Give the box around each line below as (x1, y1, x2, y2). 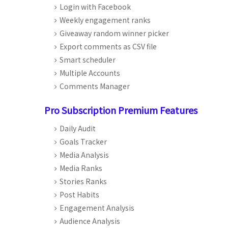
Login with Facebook (60, 2, 131, 12)
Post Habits (60, 189, 99, 199)
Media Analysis (60, 150, 109, 160)
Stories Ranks (60, 176, 107, 186)
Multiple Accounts (60, 68, 120, 78)
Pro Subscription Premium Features (44, 103, 197, 117)
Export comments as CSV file (60, 41, 157, 51)
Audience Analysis (60, 216, 120, 226)
